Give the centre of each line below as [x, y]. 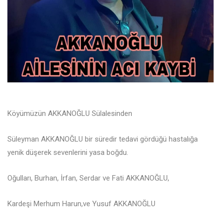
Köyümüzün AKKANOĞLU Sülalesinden [70, 114]
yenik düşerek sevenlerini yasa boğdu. [68, 153]
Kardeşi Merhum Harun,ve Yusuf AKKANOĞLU [81, 204]
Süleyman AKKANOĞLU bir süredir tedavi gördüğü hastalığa [103, 139]
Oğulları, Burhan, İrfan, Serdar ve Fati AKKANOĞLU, [88, 178]
